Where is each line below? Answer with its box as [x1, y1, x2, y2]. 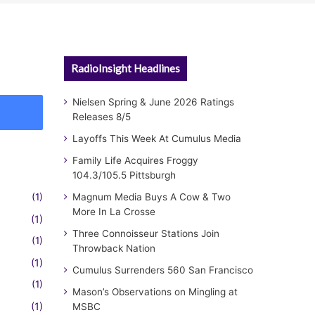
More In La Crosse [72, 206, 155, 217]
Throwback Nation [72, 243, 155, 254]
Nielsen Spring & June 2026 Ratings [72, 96, 234, 108]
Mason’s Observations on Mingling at [72, 286, 238, 297]
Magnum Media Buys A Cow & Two [72, 191, 231, 202]
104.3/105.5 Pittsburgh [72, 169, 176, 181]
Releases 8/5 [72, 111, 131, 122]
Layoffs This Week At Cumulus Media [72, 133, 241, 144]
